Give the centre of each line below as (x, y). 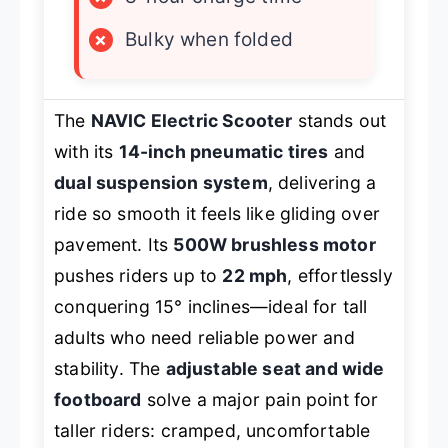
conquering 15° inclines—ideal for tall (211, 307)
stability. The (110, 369)
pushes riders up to (138, 276)
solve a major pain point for (260, 400)
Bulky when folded (209, 40)
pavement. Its (114, 245)
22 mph (255, 276)
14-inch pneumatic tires (223, 152)
